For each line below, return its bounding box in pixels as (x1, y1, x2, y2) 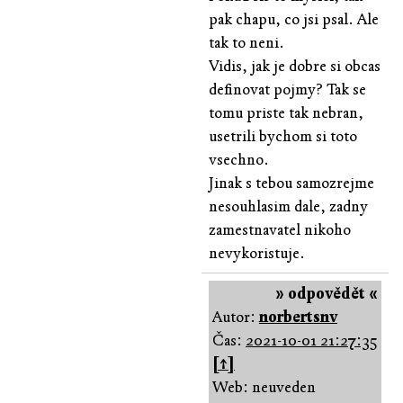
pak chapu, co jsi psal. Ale (209, 9, 379, 29)
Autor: (212, 307, 259, 327)
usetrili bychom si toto (209, 126, 357, 146)
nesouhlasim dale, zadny (209, 196, 368, 216)
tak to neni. (209, 32, 284, 52)
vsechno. (209, 149, 269, 169)
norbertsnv (259, 307, 337, 327)
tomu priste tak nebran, (209, 103, 363, 122)
